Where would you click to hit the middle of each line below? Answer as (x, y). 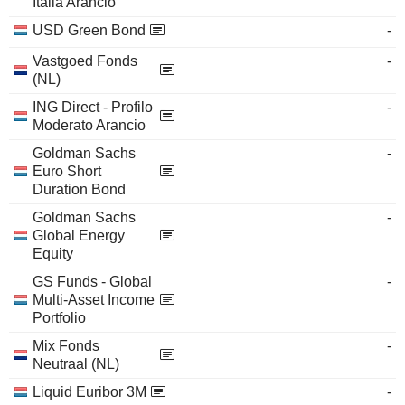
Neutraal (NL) (76, 364)
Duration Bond (79, 189)
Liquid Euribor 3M (89, 392)
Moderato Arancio (89, 125)
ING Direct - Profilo (93, 107)
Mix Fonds (66, 346)
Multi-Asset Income (94, 300)
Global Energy (79, 235)
